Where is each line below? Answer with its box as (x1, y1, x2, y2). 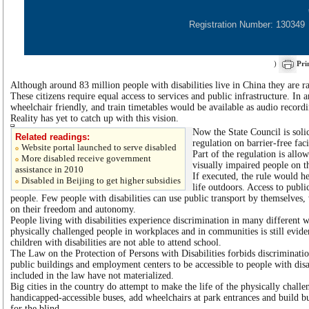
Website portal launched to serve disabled (21, 142, 177, 152)
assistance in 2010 (15, 164, 83, 175)
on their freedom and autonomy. (10, 204, 136, 215)
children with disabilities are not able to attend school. (10, 237, 221, 248)
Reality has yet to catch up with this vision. (10, 113, 179, 123)
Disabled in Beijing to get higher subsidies (21, 175, 181, 186)
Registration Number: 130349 (189, 19, 308, 30)
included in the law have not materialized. (10, 270, 174, 281)
